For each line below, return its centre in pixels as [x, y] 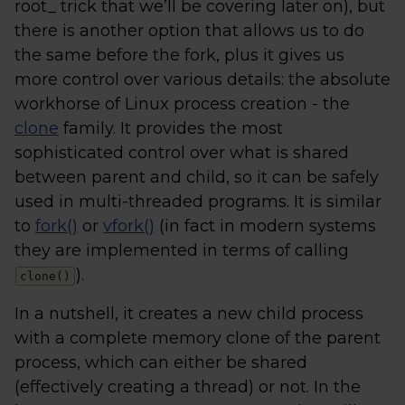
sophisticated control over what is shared [182, 153]
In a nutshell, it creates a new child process [189, 314]
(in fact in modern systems [265, 226]
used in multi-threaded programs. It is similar [198, 202]
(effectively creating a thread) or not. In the [188, 387]
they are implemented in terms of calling [182, 250]
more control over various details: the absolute [202, 80]
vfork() [129, 226]
